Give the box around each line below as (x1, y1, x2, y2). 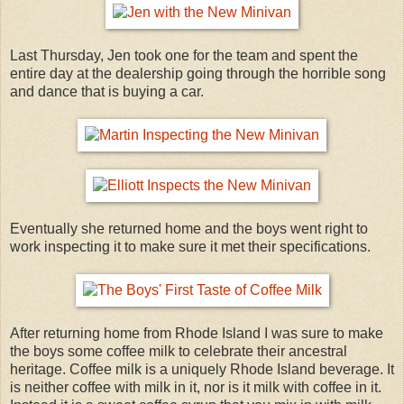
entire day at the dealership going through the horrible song (10, 65, 386, 81)
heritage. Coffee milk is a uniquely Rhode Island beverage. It (10, 361, 394, 377)
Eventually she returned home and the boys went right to (10, 220, 368, 236)
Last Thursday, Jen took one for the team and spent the (10, 47, 358, 63)
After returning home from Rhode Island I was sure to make (10, 325, 383, 341)
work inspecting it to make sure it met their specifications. (10, 238, 371, 254)
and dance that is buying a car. (10, 83, 204, 99)
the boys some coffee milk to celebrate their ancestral (10, 343, 347, 359)
